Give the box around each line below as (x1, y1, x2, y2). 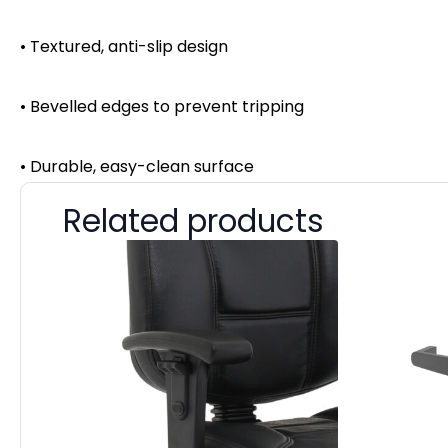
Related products (63, 198, 324, 243)
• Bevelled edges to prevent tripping (20, 94, 304, 118)
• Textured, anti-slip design (20, 34, 228, 58)
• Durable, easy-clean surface (20, 154, 254, 178)
